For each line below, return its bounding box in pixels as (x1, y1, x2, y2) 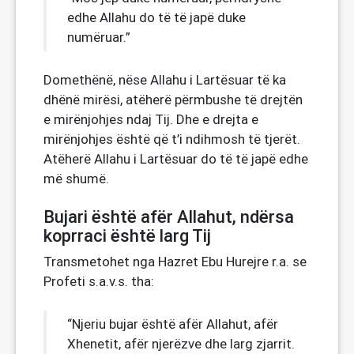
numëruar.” (67, 28, 130, 46)
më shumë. (43, 170, 109, 187)
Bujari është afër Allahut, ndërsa (43, 207, 294, 227)
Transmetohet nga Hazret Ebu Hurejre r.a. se (43, 253, 307, 270)
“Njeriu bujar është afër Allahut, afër (67, 315, 278, 333)
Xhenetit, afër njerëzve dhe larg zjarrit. (67, 335, 295, 352)
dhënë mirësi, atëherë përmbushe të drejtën (43, 91, 303, 108)
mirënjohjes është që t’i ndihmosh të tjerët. (43, 130, 300, 148)
